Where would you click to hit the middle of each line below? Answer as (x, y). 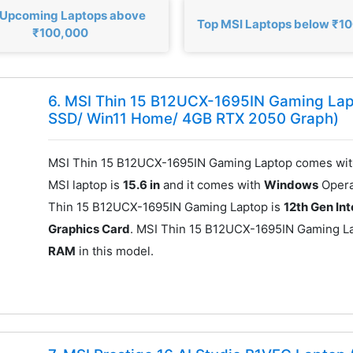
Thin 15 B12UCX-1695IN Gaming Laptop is (166, 206)
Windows (292, 184)
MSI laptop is (86, 184)
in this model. (115, 251)
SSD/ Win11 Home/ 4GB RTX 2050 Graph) (194, 118)
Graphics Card (89, 229)
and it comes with (212, 184)
